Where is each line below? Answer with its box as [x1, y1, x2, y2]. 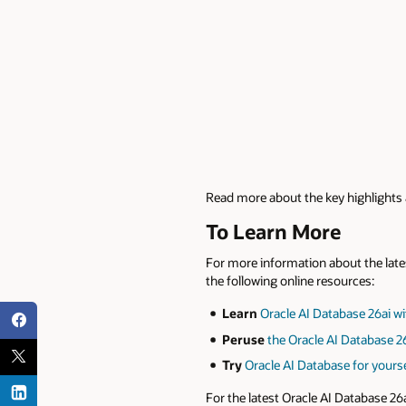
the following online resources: [206, 272, 374, 290]
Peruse [221, 330, 265, 348]
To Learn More [206, 218, 341, 245]
